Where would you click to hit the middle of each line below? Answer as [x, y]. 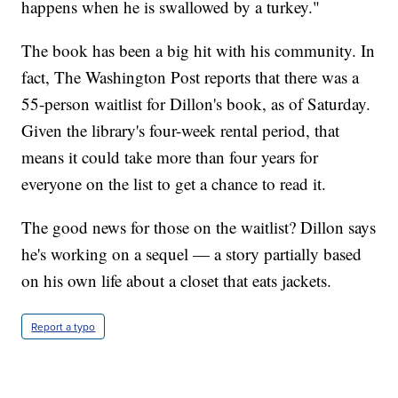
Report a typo [64, 326]
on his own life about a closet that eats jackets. [177, 280]
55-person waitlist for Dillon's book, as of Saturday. [196, 103]
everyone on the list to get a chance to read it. [174, 183]
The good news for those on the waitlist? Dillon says [199, 227]
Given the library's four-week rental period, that [181, 130]
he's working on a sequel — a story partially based [192, 253]
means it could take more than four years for [170, 156]
